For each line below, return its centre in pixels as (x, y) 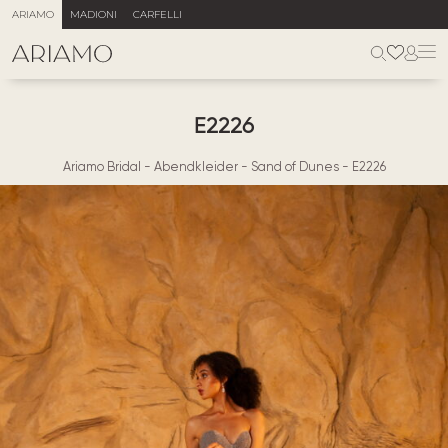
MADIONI (93, 14)
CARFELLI (157, 14)
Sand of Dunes (294, 166)
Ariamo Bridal (101, 166)
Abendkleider (195, 166)
